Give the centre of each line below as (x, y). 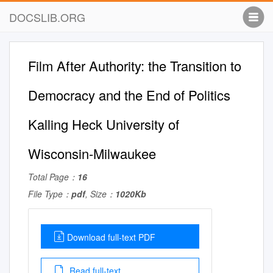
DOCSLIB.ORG (47, 17)
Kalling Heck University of (104, 124)
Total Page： (53, 177)
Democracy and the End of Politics (129, 95)
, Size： (100, 194)
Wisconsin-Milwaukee (92, 153)
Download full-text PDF (111, 237)
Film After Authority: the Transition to (135, 66)
